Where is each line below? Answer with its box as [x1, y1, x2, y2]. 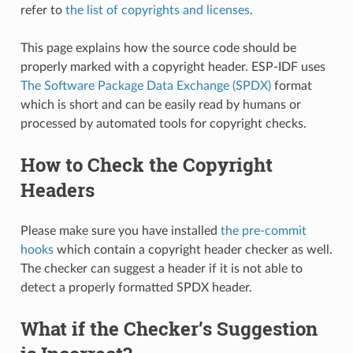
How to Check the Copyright [20, 151, 273, 177]
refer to [20, 3, 65, 17]
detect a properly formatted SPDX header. [20, 281, 252, 294]
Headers [20, 176, 95, 203]
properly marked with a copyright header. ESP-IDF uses [20, 60, 325, 73]
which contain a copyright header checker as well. [53, 243, 333, 256]
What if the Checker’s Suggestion [20, 315, 318, 341]
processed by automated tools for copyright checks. [20, 117, 307, 130]
